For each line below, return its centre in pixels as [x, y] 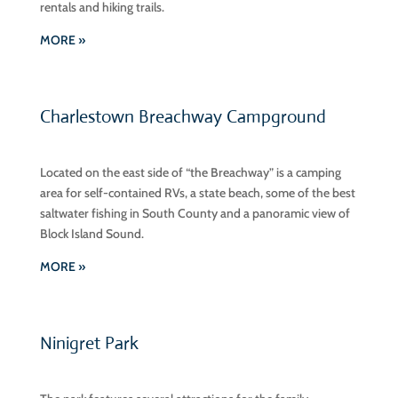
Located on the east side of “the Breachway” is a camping [190, 172]
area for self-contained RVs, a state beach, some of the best [197, 193]
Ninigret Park [91, 343]
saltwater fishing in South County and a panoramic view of [195, 213]
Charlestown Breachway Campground [183, 117]
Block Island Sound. [92, 234]
